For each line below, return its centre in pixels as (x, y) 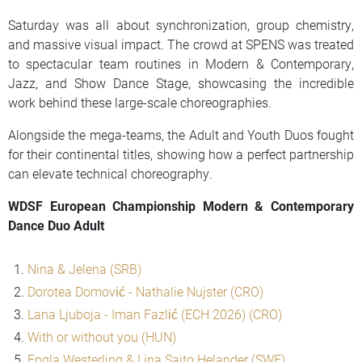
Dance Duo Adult (67, 225)
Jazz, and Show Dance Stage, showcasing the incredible (181, 82)
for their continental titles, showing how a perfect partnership (181, 154)
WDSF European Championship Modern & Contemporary (181, 205)
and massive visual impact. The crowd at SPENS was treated (181, 44)
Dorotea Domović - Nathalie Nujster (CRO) (145, 291)
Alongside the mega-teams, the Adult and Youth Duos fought (181, 134)
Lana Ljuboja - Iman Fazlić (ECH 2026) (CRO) (155, 314)
